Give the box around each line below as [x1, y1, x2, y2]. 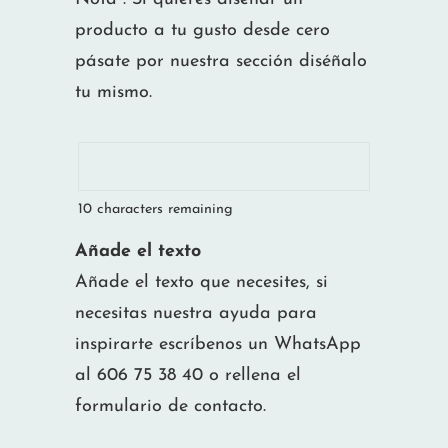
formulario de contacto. [75, 397, 266, 417]
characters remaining [92, 202, 233, 218]
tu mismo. [75, 82, 152, 102]
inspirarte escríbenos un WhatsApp [75, 335, 361, 355]
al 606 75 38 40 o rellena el [75, 366, 301, 386]
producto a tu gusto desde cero [75, 20, 330, 40]
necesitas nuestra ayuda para [75, 304, 317, 324]
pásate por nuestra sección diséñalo [75, 51, 367, 71]
